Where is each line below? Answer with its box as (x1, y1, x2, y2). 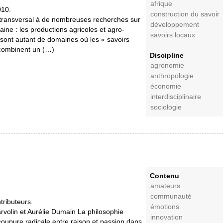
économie (150, 83, 182, 90)
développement (150, 21, 200, 28)
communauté (150, 193, 192, 201)
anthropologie (150, 72, 194, 80)
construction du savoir (150, 10, 220, 18)
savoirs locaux (150, 31, 196, 39)
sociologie (150, 104, 182, 111)
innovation (150, 214, 183, 222)
